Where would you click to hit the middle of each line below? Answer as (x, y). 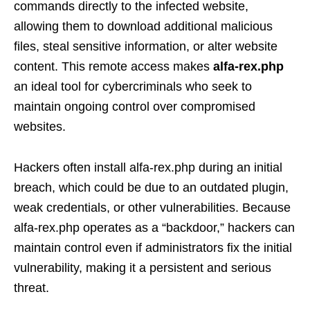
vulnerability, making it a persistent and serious (143, 268)
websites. (40, 127)
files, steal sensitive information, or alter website (146, 46)
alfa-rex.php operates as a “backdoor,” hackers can (154, 228)
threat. (31, 288)
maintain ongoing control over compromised (135, 107)
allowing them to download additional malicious (143, 26)
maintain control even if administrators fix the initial (153, 248)
